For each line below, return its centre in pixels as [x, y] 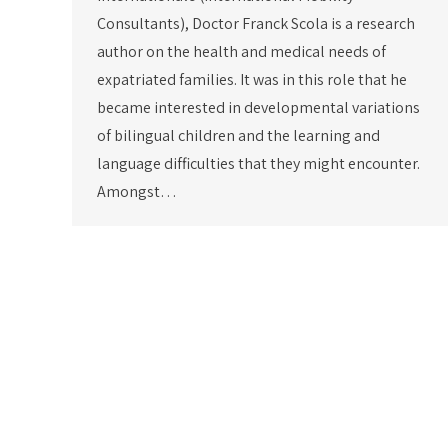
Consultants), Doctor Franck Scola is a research [256, 23]
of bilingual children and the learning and [238, 135]
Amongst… [137, 191]
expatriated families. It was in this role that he [252, 79]
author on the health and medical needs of [241, 51]
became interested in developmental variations [258, 107]
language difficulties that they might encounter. [258, 163]
